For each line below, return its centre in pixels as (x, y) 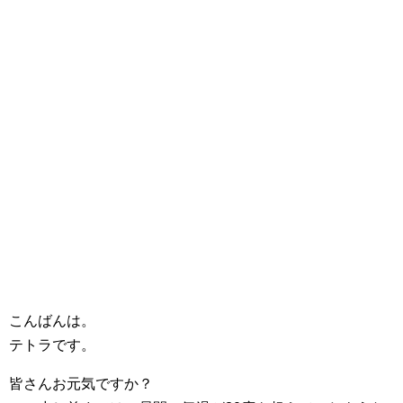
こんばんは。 (52, 321)
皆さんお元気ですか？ (81, 384)
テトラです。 (52, 345)
